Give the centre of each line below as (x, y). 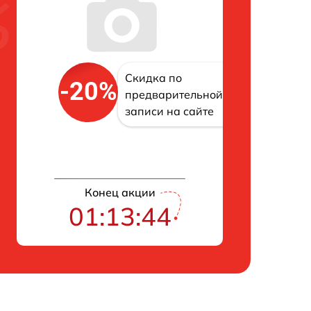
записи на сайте (169, 111)
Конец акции (120, 192)
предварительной (174, 94)
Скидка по (153, 77)
